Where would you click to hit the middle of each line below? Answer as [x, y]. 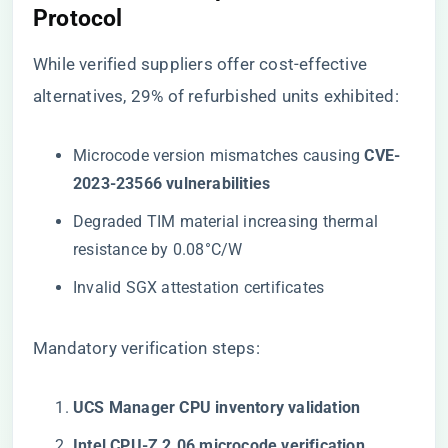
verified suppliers [146, 64]
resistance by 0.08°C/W [158, 249]
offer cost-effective [290, 64]
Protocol [78, 18]
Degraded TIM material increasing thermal [225, 221]
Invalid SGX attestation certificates [199, 287]
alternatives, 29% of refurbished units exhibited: [216, 96]
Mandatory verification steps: [146, 348]
